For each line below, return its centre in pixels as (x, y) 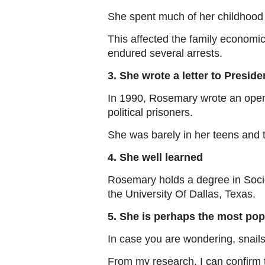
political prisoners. (150, 113)
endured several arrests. (165, 54)
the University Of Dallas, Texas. (182, 194)
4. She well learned (155, 158)
